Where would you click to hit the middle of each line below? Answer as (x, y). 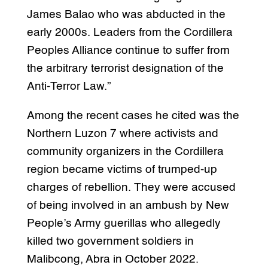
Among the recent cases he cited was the (133, 115)
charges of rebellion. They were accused (131, 187)
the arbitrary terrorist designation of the (125, 68)
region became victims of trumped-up (122, 169)
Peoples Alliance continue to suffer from (128, 50)
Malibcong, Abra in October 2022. (112, 259)
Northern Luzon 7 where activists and (122, 133)
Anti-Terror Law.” (68, 86)
